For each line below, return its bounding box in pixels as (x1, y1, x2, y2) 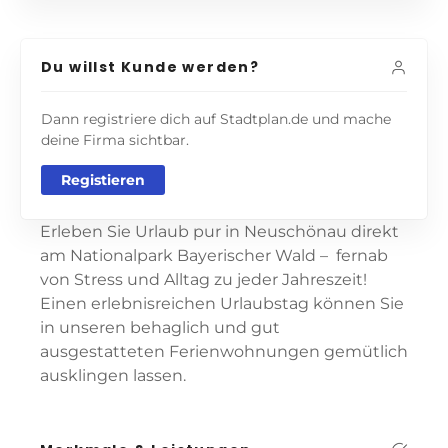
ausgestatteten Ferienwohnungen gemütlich (40, 341, 408, 361)
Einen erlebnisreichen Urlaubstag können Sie (40, 293, 404, 313)
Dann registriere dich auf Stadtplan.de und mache (41, 109, 391, 128)
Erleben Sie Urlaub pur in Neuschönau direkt (40, 221, 399, 241)
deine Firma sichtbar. (41, 130, 189, 149)
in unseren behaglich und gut (40, 317, 280, 337)
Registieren (61, 170, 145, 189)
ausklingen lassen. (40, 365, 186, 385)
